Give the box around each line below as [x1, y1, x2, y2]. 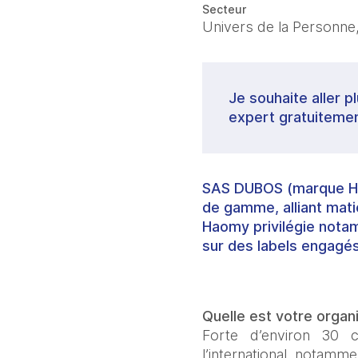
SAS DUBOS [202, 180, 283, 197]
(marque [283, 180, 348, 197]
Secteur [202, 2, 246, 16]
